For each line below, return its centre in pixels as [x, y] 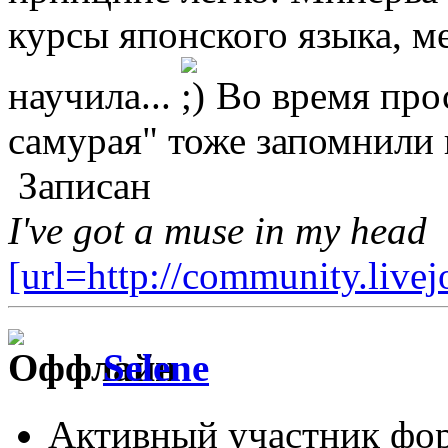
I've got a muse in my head [217, 230]
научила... [94, 95]
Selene [156, 368]
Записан [79, 185]
